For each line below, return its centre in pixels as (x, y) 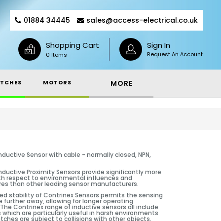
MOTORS (57, 82)
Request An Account (175, 54)
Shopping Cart (73, 45)
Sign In (159, 45)
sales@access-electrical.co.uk (142, 20)
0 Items (56, 55)
